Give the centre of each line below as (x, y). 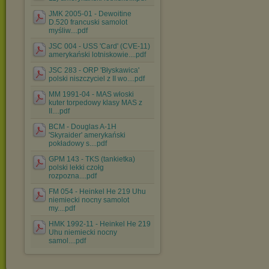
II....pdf (59, 111)
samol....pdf (67, 241)
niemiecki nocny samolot (89, 200)
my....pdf (62, 208)
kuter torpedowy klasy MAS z (95, 103)
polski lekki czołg (76, 168)
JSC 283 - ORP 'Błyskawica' (94, 70)
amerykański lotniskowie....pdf (97, 55)
